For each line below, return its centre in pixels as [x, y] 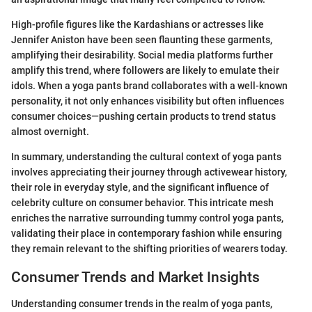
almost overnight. [50, 131]
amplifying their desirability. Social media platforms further [142, 55]
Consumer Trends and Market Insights [135, 277]
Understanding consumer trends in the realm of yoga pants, [142, 304]
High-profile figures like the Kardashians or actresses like [138, 24]
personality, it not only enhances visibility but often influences [148, 101]
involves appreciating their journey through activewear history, [149, 172]
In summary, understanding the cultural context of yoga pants [146, 156]
